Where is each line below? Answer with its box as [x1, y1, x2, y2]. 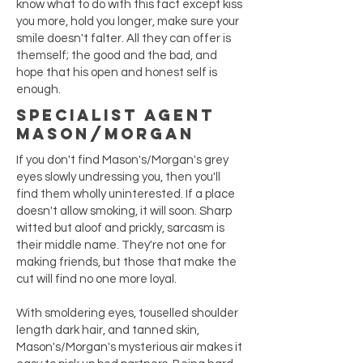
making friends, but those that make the [16, 256, 237, 268]
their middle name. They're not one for [16, 239, 226, 251]
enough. [16, 83, 61, 96]
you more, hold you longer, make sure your [16, 15, 239, 28]
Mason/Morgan [16, 124, 194, 143]
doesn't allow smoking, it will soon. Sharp [16, 205, 232, 217]
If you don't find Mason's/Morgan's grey [16, 154, 228, 166]
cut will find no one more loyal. [16, 273, 177, 285]
